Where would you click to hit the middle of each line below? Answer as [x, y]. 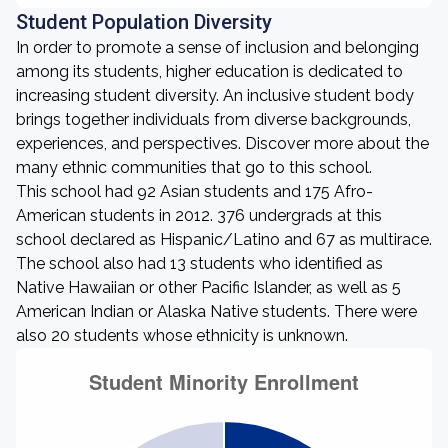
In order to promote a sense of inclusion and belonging [217, 47]
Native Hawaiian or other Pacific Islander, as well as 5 [208, 287]
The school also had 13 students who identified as [199, 263]
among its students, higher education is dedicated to [209, 71]
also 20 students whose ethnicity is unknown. [182, 335]
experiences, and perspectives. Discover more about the [222, 143]
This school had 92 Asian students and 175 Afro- [194, 191]
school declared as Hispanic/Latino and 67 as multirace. [224, 239]
